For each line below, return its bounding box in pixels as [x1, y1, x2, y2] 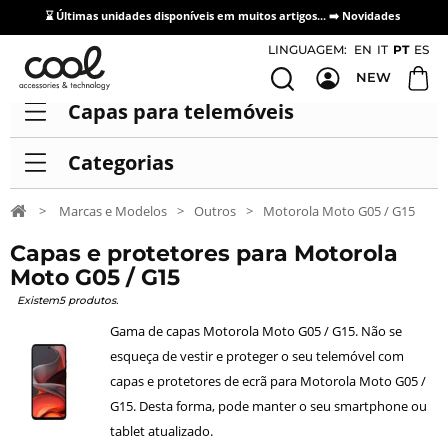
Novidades [342, 8, 400, 24]
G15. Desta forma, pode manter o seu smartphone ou [110, 397, 427, 416]
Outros [194, 202, 236, 221]
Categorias [67, 149, 174, 177]
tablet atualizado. [110, 422, 213, 441]
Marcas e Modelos [59, 202, 167, 221]
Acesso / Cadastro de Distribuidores [192, 39, 438, 55]
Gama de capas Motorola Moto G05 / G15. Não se [110, 322, 402, 341]
